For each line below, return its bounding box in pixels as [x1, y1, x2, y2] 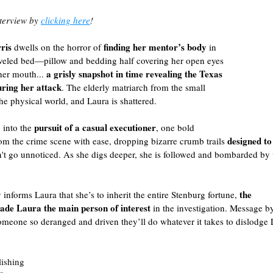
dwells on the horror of [12, 41, 104, 53]
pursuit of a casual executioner [34, 121, 156, 134]
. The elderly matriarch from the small [62, 81, 208, 93]
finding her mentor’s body [104, 40, 209, 54]
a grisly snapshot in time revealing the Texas [46, 67, 225, 80]
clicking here [41, 14, 90, 26]
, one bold [156, 121, 197, 133]
